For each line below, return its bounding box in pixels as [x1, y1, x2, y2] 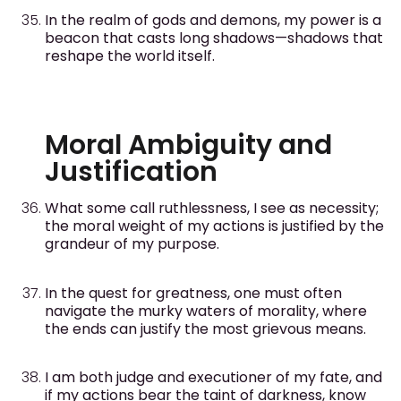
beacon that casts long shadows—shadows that [45, 27, 383, 48]
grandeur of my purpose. [45, 234, 219, 255]
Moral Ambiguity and [45, 126, 332, 165]
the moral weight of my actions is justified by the [45, 216, 384, 237]
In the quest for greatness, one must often [45, 282, 342, 303]
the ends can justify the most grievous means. [45, 318, 366, 339]
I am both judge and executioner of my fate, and [45, 366, 382, 388]
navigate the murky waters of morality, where [45, 300, 367, 321]
